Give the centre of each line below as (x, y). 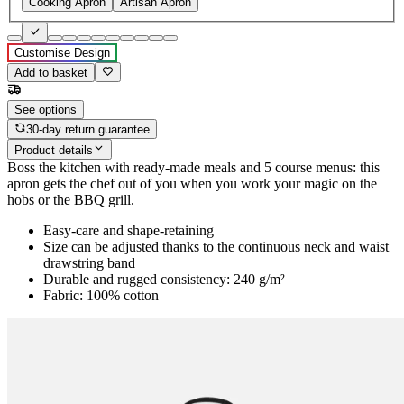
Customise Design (62, 52)
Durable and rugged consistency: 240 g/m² (164, 279)
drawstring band (89, 262)
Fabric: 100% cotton (101, 295)
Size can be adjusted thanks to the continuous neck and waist (216, 246)
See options (46, 109)
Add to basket (51, 72)
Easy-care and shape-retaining (129, 230)
